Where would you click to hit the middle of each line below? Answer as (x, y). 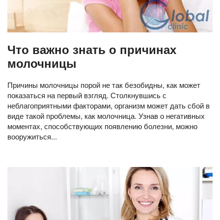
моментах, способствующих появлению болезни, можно (102, 126)
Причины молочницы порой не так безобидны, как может (104, 84)
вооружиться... (32, 136)
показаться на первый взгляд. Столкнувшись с (87, 95)
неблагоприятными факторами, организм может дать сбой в (109, 105)
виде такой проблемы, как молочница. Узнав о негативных (106, 115)
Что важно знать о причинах (92, 49)
